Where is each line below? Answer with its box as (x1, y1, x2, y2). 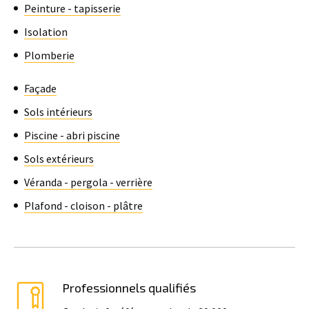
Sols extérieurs (24, 152, 94, 166)
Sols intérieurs (24, 105, 92, 119)
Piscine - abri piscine (24, 128, 120, 142)
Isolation (24, 25, 68, 39)
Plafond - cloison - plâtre (24, 199, 143, 212)
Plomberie (24, 48, 74, 62)
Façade (24, 81, 57, 95)
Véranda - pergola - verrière (24, 175, 152, 189)
